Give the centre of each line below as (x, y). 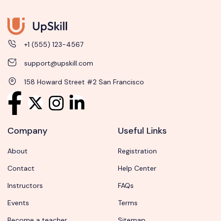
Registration (137, 151)
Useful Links (142, 131)
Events (18, 203)
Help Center (137, 168)
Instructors (25, 186)
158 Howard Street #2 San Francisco (84, 82)
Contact (21, 168)
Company (27, 131)
